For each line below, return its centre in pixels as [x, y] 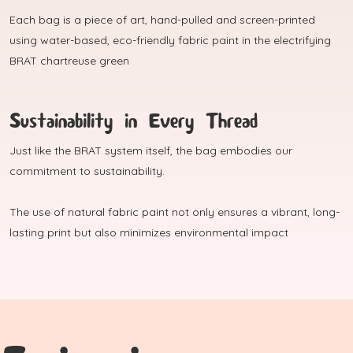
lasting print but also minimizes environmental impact [149, 233]
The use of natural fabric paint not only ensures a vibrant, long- [175, 212]
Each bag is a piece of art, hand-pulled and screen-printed [162, 20]
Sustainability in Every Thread [134, 123]
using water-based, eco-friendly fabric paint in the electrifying [170, 41]
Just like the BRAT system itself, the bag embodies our [151, 151]
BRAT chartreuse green [69, 61]
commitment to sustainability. [87, 171]
